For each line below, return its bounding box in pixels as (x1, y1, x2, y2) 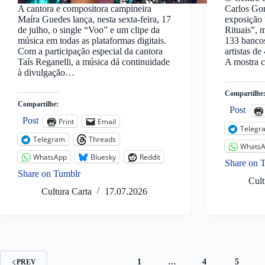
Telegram (33, 134, 65, 144)
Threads (89, 134, 116, 144)
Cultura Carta (41, 186, 92, 197)
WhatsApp (33, 151, 67, 162)
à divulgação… (18, 67, 75, 78)
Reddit (140, 151, 160, 162)
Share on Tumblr (18, 169, 80, 179)
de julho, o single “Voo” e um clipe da (18, 25, 160, 35)
